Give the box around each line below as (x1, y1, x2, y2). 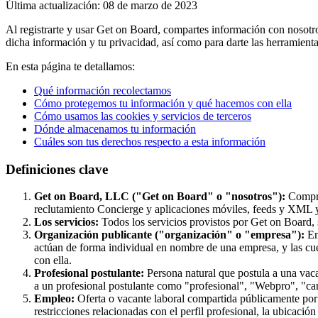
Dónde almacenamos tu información (34, 122, 196, 135)
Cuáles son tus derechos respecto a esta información (34, 135, 265, 148)
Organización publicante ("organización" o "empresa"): (34, 229, 305, 241)
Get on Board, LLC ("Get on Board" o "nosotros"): (34, 190, 285, 203)
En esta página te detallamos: (6, 60, 135, 72)
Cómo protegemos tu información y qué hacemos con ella (34, 97, 292, 109)
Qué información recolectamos (34, 84, 171, 97)
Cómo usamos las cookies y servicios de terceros (34, 109, 251, 122)
